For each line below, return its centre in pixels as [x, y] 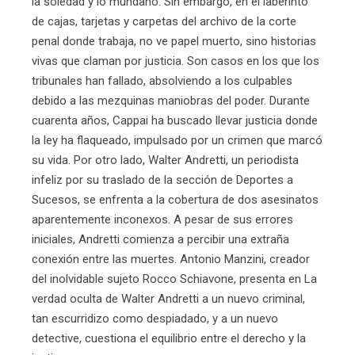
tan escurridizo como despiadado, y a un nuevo [155, 319]
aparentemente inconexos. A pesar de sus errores [162, 220]
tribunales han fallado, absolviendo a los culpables [162, 81]
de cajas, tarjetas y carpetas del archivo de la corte [164, 22]
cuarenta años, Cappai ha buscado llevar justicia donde [175, 121]
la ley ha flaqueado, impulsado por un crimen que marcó [177, 141]
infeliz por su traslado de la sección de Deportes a [162, 180]
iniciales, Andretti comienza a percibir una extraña [160, 240]
